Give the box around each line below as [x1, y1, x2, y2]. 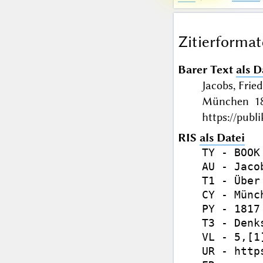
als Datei [199, 131, 245, 145]
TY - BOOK [201, 146, 260, 159]
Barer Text [177, 63, 233, 77]
